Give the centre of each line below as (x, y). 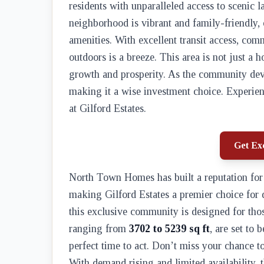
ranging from (99, 229)
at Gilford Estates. (108, 108)
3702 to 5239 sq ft (169, 229)
